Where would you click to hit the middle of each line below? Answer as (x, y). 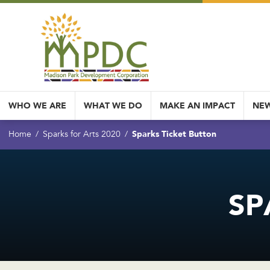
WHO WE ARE (37, 106)
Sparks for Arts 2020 (82, 135)
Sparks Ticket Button (174, 134)
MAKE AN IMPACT (197, 106)
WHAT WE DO (113, 106)
